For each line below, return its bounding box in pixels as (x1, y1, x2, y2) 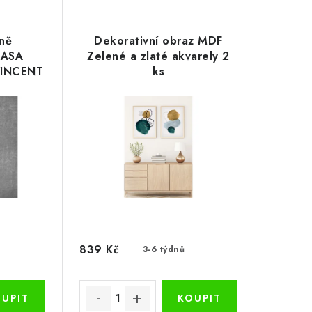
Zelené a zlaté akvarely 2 (87, 48, 230, 64)
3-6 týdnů (142, 243, 185, 256)
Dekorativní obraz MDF (94, 33, 223, 49)
